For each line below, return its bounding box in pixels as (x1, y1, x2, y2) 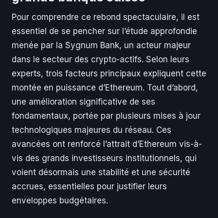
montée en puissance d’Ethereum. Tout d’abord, (12, 83, 198, 93)
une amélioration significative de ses (12, 97, 155, 107)
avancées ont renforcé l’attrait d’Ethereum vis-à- (12, 139, 202, 149)
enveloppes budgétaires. (12, 196, 108, 206)
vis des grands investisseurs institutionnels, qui (12, 153, 197, 163)
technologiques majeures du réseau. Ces (12, 125, 171, 135)
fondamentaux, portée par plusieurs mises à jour (12, 111, 200, 121)
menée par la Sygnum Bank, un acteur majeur (12, 40, 191, 51)
